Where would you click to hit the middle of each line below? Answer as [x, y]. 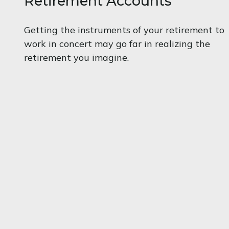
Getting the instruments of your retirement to [124, 30]
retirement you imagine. [76, 57]
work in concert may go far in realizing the [117, 43]
